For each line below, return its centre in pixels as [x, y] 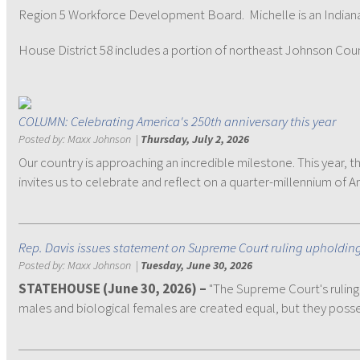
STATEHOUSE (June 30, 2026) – [112, 288]
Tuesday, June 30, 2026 [196, 265]
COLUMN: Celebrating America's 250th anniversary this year [177, 121]
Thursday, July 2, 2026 [195, 139]
